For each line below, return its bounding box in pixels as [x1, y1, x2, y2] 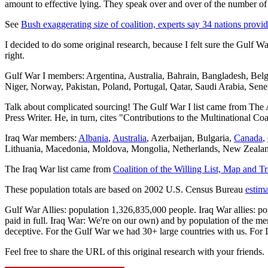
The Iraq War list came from [5, 163, 113, 174]
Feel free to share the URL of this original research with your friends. [5, 246, 264, 257]
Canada [234, 132, 263, 143]
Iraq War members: [5, 132, 78, 143]
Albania [78, 132, 108, 143]
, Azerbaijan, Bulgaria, [147, 132, 234, 143]
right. [5, 50, 25, 60]
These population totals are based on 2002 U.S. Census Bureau [5, 184, 245, 194]
